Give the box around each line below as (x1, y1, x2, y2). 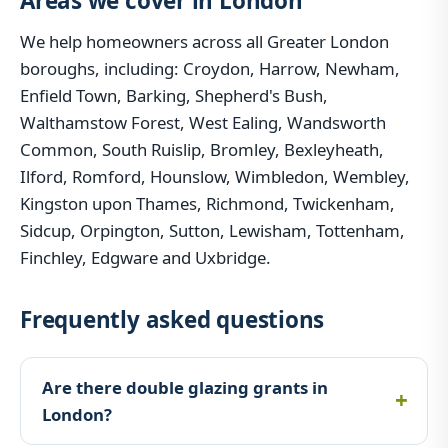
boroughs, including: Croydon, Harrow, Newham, (20, 56, 400, 80)
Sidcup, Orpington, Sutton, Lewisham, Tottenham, (20, 218, 405, 242)
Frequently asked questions (20, 304, 325, 336)
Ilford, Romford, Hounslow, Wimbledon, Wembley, (20, 164, 410, 188)
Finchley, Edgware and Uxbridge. (20, 245, 271, 269)
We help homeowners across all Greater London (20, 29, 389, 53)
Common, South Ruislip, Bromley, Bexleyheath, (20, 137, 384, 161)
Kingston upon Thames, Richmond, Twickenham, (20, 191, 395, 215)
